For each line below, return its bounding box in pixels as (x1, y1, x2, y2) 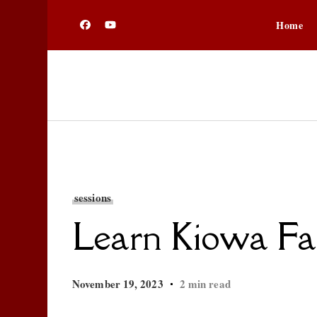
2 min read (179, 276, 231, 292)
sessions (74, 190, 111, 205)
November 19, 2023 (72, 276, 163, 292)
